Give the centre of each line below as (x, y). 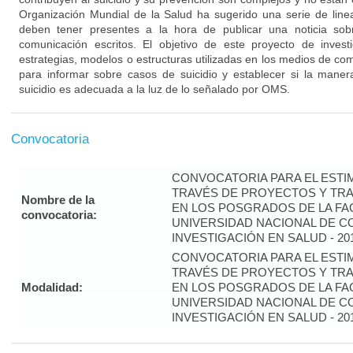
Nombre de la (58, 200)
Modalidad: (52, 287)
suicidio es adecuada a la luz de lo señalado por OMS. (154, 89)
